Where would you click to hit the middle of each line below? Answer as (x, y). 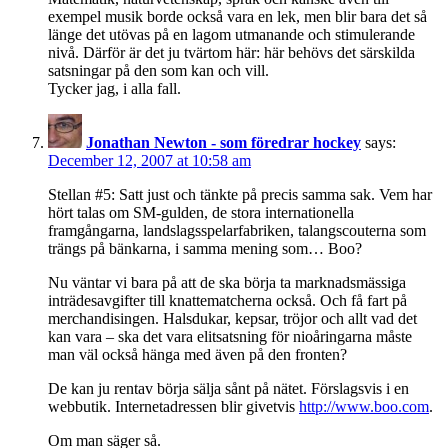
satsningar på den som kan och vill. (158, 70)
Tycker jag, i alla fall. (114, 88)
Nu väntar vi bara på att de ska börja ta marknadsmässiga (227, 282)
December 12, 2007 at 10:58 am (149, 160)
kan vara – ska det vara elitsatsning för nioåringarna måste (230, 336)
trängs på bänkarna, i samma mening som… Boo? (205, 248)
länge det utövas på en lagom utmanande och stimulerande (231, 34)
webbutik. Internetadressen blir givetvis (173, 406)
